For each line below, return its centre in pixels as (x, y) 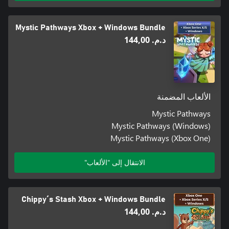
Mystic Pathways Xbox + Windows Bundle (90, 27)
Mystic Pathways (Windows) (161, 125)
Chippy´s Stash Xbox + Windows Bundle (94, 199)
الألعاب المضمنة (184, 97)
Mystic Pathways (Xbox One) (161, 138)
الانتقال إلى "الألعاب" (114, 162)
